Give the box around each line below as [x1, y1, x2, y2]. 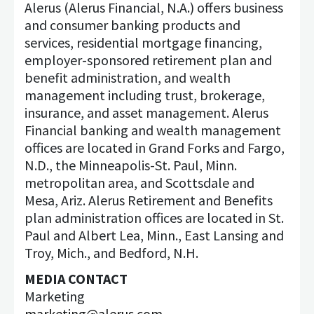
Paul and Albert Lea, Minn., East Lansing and [25, 226, 284, 244]
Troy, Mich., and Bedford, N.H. [25, 244, 198, 261]
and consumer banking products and [25, 16, 240, 34]
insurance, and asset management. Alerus [25, 104, 268, 121]
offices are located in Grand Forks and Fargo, [25, 139, 285, 156]
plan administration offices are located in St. [25, 209, 284, 226]
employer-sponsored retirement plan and [25, 51, 272, 69]
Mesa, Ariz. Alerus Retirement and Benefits [25, 191, 273, 209]
